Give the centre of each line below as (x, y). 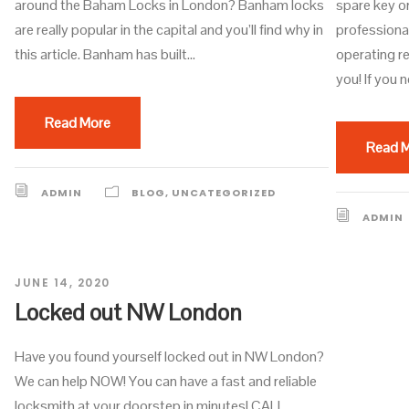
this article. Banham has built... (105, 55)
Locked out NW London (128, 313)
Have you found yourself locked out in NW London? (169, 357)
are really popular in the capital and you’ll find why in (169, 30)
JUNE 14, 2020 (63, 283)
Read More (78, 123)
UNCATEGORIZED (224, 193)
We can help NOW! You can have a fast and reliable (166, 382)
